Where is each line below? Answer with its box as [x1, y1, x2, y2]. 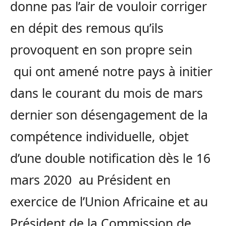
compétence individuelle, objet [10, 127, 189, 145]
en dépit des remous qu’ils [10, 19, 163, 36]
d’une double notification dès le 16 [10, 149, 210, 166]
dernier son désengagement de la [10, 105, 208, 123]
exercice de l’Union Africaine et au [10, 192, 208, 210]
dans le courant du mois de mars [10, 84, 203, 101]
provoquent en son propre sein [10, 40, 192, 58]
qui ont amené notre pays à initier [10, 62, 212, 80]
